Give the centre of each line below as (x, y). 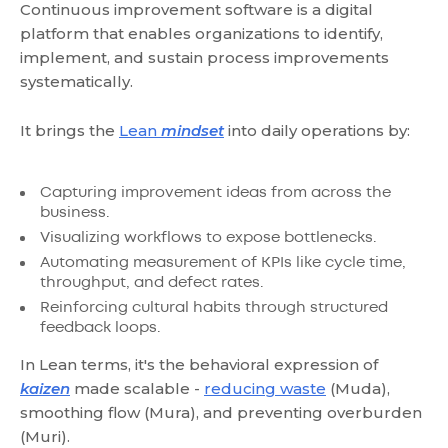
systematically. (76, 81)
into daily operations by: (317, 130)
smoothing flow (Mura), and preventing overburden (221, 412)
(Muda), (358, 388)
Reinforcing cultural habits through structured (214, 308)
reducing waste (265, 388)
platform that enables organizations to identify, (201, 33)
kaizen (45, 388)
